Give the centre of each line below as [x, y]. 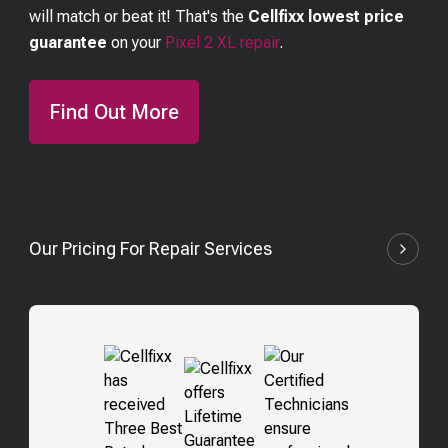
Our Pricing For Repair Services [151, 248]
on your [138, 42]
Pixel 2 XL [201, 42]
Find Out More [114, 112]
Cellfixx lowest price [326, 16]
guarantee [68, 42]
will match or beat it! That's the [139, 16]
